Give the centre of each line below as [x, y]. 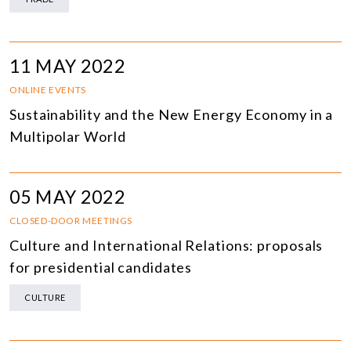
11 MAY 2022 [67, 66]
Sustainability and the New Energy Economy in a [172, 115]
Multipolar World [68, 137]
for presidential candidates [101, 268]
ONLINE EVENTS [48, 90]
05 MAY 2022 [67, 197]
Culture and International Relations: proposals [166, 246]
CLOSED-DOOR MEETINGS [71, 221]
